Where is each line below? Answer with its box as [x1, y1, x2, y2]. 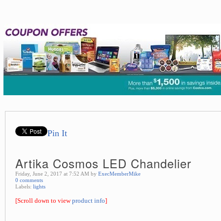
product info [72, 197, 105, 204]
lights [33, 184, 45, 189]
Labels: [15, 184, 33, 189]
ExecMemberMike [98, 171, 141, 177]
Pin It [47, 128, 67, 138]
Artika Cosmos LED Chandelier [15, 154, 191, 172]
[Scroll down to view [15, 197, 72, 204]
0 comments [15, 177, 43, 183]
